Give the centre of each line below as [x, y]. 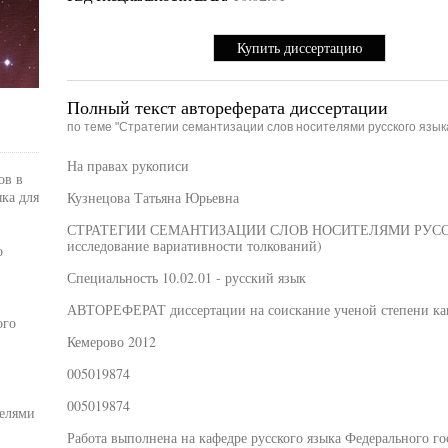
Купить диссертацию [299, 47]
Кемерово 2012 [111, 341]
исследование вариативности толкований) [194, 245]
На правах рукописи [127, 165]
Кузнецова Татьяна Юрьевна [152, 197]
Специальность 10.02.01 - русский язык [186, 277]
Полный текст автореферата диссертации [227, 107]
